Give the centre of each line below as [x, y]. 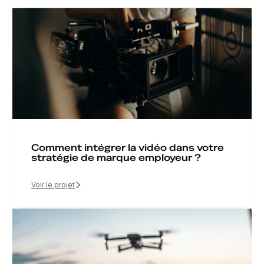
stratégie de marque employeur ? [116, 157]
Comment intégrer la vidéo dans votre [128, 147]
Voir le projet [53, 184]
